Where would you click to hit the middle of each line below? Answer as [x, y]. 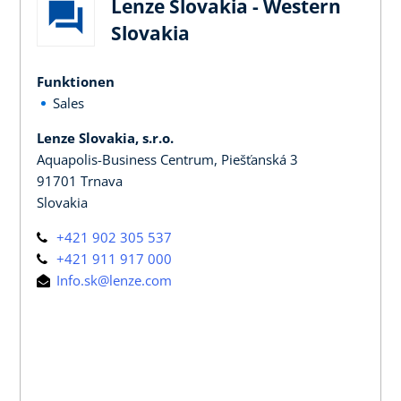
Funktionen [76, 81]
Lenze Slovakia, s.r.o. [105, 137]
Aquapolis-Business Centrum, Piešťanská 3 [167, 159]
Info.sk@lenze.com [112, 280]
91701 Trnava [80, 180]
